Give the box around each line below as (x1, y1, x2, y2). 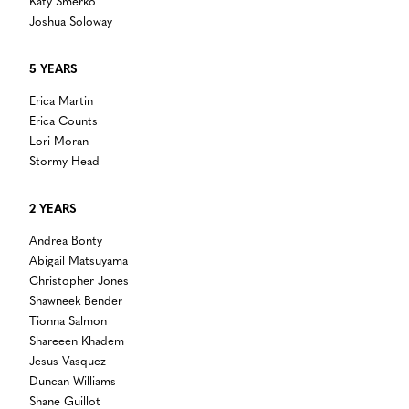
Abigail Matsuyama (29, 255, 128, 267)
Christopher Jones (29, 275, 129, 288)
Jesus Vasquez (29, 355, 106, 368)
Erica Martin (29, 95, 93, 108)
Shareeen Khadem (29, 335, 124, 348)
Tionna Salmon (29, 315, 107, 328)
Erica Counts (29, 115, 98, 128)
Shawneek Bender (29, 295, 122, 308)
